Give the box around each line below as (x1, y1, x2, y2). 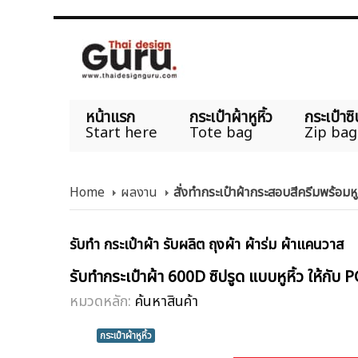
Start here (86, 122, 157, 144)
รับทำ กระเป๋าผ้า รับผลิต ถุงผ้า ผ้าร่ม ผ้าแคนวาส (70, 234, 344, 257)
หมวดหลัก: (70, 290, 135, 312)
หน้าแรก (86, 106, 135, 129)
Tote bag (189, 122, 253, 144)
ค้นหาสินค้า (135, 290, 198, 312)
